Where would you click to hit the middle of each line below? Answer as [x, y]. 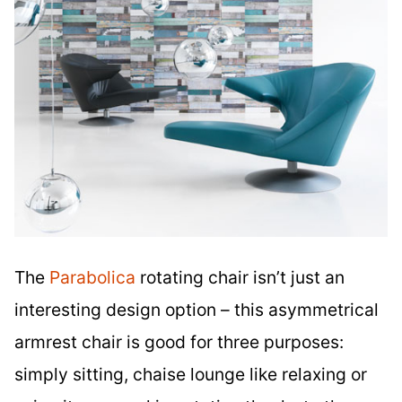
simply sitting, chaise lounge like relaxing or [191, 375]
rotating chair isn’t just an [240, 278]
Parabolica [92, 278]
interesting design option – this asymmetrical [197, 310]
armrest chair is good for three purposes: [179, 342]
